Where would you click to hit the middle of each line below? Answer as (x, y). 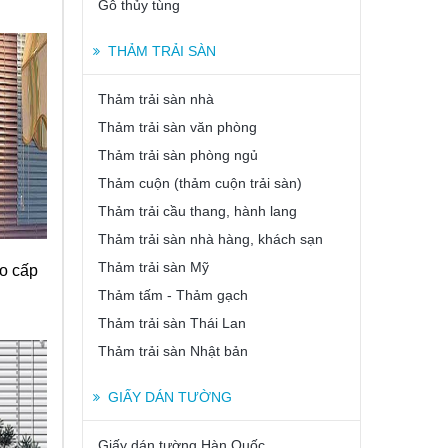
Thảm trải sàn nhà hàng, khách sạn (210, 239)
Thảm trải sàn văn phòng (177, 127)
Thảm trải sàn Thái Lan (172, 323)
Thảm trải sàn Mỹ (153, 267)
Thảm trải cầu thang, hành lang (197, 211)
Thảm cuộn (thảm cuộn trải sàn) (200, 183)
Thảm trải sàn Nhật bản (173, 351)
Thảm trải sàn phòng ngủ (178, 155)
